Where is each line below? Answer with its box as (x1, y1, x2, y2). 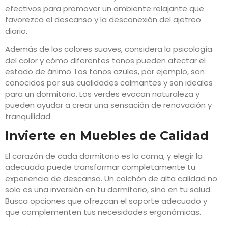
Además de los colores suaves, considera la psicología (5, 43, 212, 54)
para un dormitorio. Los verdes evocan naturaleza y (5, 88, 199, 99)
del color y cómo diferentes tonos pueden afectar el (5, 54, 206, 66)
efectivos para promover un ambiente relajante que (5, 3, 204, 14)
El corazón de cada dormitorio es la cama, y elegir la (5, 151, 203, 162)
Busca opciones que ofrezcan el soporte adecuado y (5, 195, 207, 207)
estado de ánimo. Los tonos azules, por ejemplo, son (5, 66, 205, 77)
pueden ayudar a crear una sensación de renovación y (5, 99, 212, 110)
